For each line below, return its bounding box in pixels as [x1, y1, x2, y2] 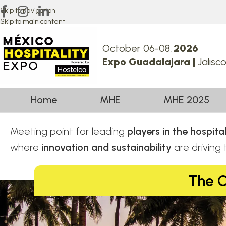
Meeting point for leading [10, 125, 127, 137]
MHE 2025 [163, 94, 209, 106]
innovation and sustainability [41, 141, 172, 153]
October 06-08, [102, 42, 172, 54]
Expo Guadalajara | [102, 55, 198, 68]
